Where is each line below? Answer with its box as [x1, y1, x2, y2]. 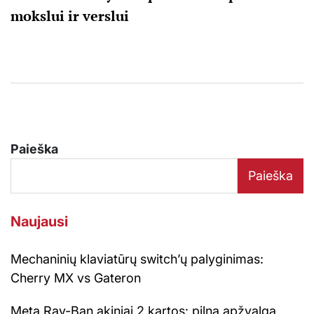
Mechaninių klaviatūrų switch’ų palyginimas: [11, 251, 264, 266]
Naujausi [11, 212, 68, 230]
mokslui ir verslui [11, 6, 129, 25]
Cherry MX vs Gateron [11, 270, 141, 285]
